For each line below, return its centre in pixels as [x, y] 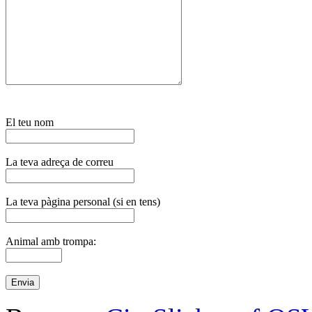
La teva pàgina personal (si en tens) [83, 201]
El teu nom [30, 122]
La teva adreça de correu [60, 162]
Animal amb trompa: [51, 241]
